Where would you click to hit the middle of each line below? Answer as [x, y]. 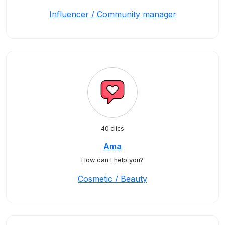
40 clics [113, 128]
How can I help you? [113, 160]
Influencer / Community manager [113, 14]
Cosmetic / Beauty [113, 179]
